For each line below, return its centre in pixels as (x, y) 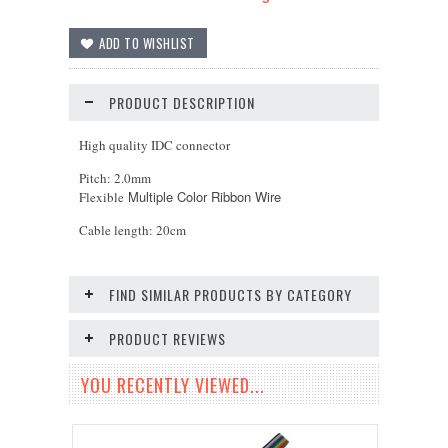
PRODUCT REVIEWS (167, 338)
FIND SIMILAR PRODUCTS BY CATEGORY (230, 294)
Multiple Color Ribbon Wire (204, 196)
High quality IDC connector (154, 145)
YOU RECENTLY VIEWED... (173, 385)
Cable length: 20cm (132, 230)
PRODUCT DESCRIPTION (182, 102)
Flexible (103, 197)
